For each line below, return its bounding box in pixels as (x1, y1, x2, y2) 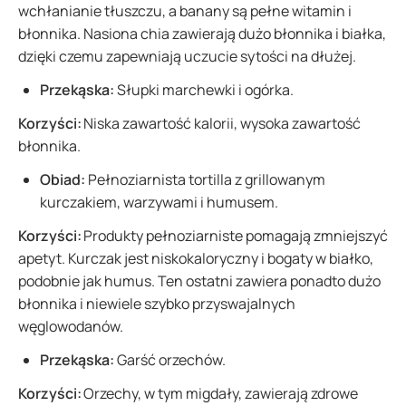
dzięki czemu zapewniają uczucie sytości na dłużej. (18, 46, 362, 66)
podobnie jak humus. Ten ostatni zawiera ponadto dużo (18, 271, 381, 291)
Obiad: (40, 169, 85, 189)
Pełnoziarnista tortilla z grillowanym (85, 169, 325, 189)
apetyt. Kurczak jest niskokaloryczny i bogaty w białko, (18, 248, 373, 268)
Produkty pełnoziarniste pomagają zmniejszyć (82, 226, 388, 246)
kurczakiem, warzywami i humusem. (40, 192, 281, 212)
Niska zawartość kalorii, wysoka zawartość (82, 113, 361, 133)
